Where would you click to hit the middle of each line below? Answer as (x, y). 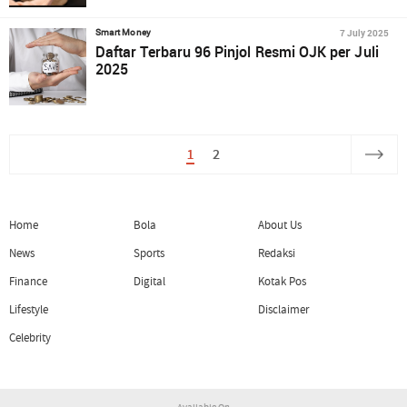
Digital (149, 281)
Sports (149, 253)
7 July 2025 (364, 33)
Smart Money (124, 32)
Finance (29, 281)
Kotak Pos (282, 281)
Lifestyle (29, 310)
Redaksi (277, 253)
